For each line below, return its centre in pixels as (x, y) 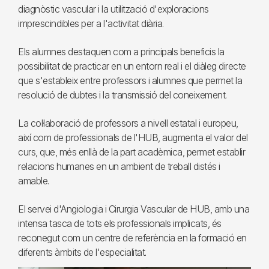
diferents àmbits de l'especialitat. (82, 252)
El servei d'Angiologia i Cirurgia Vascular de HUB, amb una (134, 209)
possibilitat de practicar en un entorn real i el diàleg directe (132, 66)
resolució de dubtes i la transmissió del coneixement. (122, 95)
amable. (34, 181)
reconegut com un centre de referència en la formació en (132, 238)
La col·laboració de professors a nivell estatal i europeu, (128, 123)
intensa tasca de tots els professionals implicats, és (120, 223)
